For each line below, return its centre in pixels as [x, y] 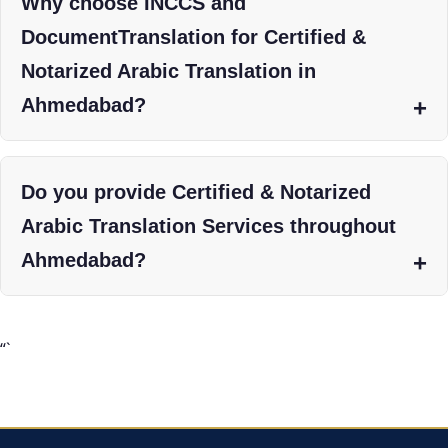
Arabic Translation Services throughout [208, 225]
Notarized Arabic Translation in [168, 70]
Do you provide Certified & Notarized [196, 191]
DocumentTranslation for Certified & [193, 36]
